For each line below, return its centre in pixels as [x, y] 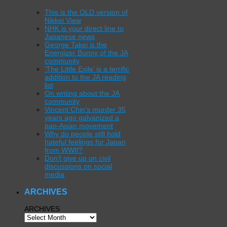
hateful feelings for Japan [85, 142]
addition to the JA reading [85, 77]
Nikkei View [63, 21]
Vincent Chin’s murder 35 [85, 110]
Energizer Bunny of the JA [86, 53]
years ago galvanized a [82, 118]
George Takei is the [76, 45]
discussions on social [78, 166]
